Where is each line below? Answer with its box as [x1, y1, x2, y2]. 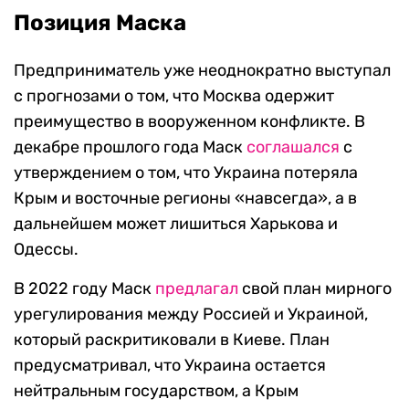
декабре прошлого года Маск [14, 137, 246, 158]
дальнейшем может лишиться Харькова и [14, 214, 338, 235]
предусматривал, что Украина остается [14, 355, 326, 376]
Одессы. [14, 239, 79, 260]
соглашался [246, 137, 340, 158]
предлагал [155, 278, 238, 299]
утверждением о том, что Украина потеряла [14, 163, 358, 184]
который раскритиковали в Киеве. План [14, 330, 330, 351]
